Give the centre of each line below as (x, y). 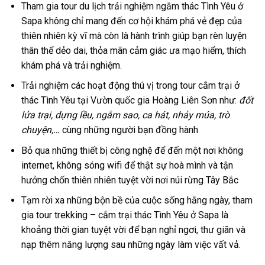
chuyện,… (40, 130)
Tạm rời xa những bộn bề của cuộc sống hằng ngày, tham (137, 201)
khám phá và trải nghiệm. (71, 65)
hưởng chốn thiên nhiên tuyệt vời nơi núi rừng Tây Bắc (130, 180)
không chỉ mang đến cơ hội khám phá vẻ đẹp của (143, 21)
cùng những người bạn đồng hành (129, 130)
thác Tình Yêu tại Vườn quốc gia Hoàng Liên (110, 101)
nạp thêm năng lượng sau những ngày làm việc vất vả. (131, 245)
